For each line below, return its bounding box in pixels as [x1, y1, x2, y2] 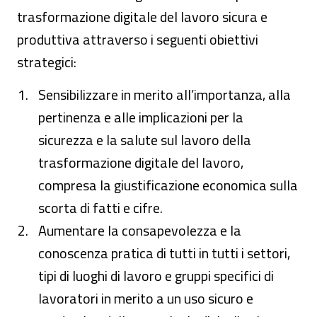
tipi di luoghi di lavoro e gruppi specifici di [38, 265, 274, 287]
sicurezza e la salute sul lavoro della [38, 129, 251, 151]
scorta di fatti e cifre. [38, 197, 163, 219]
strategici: [17, 51, 76, 73]
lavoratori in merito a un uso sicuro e [38, 287, 253, 309]
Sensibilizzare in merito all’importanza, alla [38, 83, 291, 105]
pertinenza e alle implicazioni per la [38, 106, 243, 128]
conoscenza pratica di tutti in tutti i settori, [38, 242, 290, 264]
